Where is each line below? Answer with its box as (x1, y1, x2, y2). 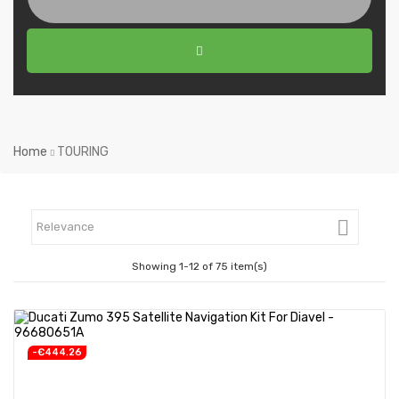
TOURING (57, 143, 109, 159)
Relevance (37, 219, 94, 233)
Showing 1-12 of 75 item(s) (132, 259, 267, 273)
